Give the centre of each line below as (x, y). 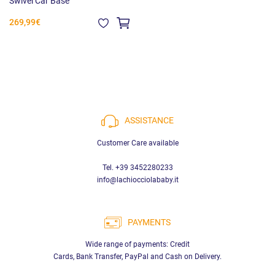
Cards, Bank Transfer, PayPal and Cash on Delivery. (137, 256)
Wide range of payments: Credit (137, 244)
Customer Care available (137, 143)
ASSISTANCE (149, 121)
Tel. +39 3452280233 (137, 167)
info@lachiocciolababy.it (137, 180)
